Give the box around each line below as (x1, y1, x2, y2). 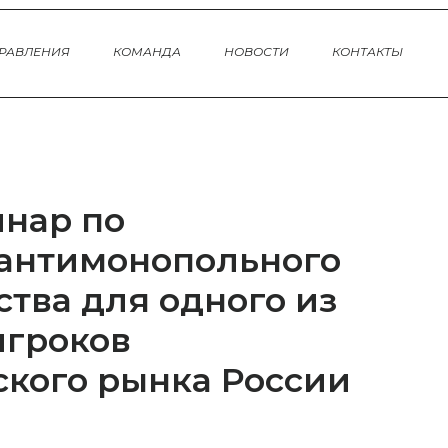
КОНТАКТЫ (331, 43, 403, 59)
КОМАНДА (112, 43, 181, 59)
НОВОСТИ (223, 43, 289, 59)
